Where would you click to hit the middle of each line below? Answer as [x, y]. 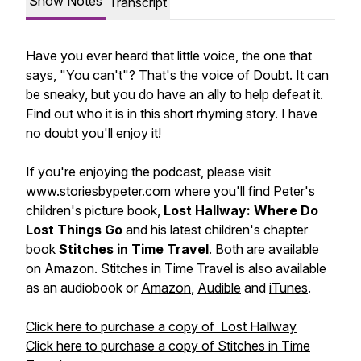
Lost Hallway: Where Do [241, 210]
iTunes [288, 288]
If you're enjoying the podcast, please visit [148, 172]
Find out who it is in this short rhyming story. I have [172, 114]
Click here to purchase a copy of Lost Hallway [161, 326]
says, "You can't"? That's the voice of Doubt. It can [177, 75]
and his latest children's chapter [217, 230]
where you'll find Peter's [243, 191]
